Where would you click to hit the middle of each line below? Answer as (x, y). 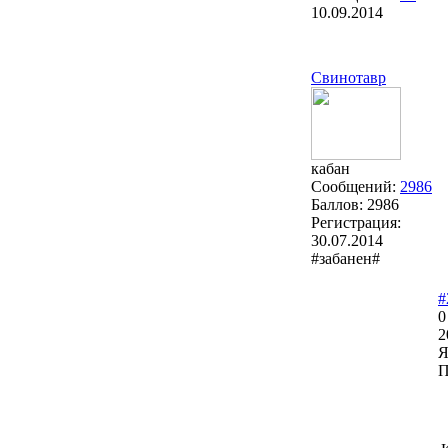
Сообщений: (355, 187)
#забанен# (345, 259)
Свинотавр (348, 78)
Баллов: (339, 205)
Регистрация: (356, 223)
